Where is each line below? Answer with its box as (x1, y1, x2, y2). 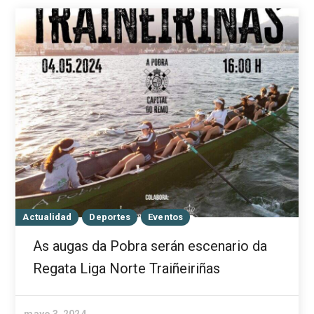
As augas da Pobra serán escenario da (33, 237, 268, 254)
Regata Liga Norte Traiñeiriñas (33, 259, 221, 277)
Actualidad (22, 211, 72, 222)
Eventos (148, 211, 183, 222)
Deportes (89, 211, 131, 222)
